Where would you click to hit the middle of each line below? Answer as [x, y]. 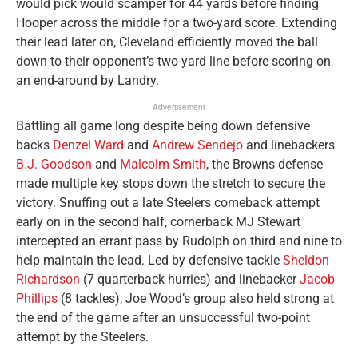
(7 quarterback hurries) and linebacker [190, 280]
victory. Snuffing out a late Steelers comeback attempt [168, 203]
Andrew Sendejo [197, 145]
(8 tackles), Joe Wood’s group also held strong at [196, 299]
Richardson [48, 280]
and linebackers [289, 145]
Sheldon [306, 261]
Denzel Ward [88, 145]
